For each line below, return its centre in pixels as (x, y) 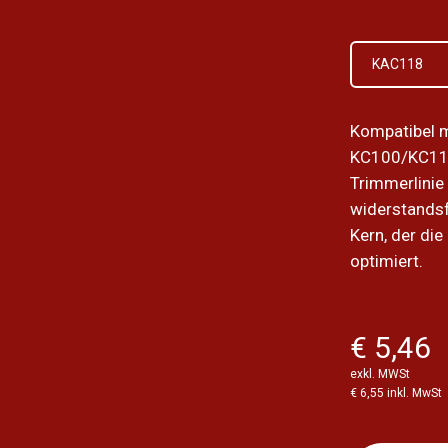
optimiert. (387, 261)
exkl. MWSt (380, 374)
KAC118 (398, 64)
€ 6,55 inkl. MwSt (396, 393)
